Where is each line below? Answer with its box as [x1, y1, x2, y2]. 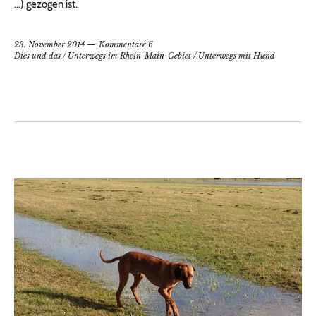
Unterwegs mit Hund [198, 51, 275, 61]
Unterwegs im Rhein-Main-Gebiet [68, 51, 191, 61]
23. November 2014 [14, 39, 85, 50]
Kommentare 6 [99, 39, 153, 50]
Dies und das [14, 51, 61, 61]
